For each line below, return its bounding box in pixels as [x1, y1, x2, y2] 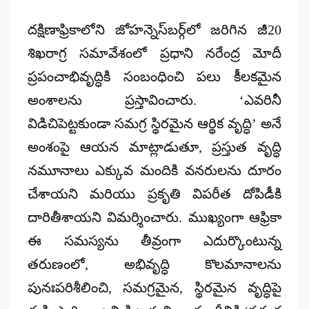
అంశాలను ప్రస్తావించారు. [27, 92, 240, 108]
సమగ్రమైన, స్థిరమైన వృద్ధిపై [123, 279, 282, 295]
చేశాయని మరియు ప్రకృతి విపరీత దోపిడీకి [27, 186, 282, 201]
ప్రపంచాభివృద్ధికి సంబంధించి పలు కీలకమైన [27, 68, 282, 84]
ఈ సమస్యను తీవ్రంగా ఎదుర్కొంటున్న [27, 232, 282, 248]
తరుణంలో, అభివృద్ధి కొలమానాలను [27, 256, 282, 272]
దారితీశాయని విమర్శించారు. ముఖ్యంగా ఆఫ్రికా [27, 209, 282, 225]
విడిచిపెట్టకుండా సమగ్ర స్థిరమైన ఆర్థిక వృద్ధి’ [27, 115, 257, 131]
